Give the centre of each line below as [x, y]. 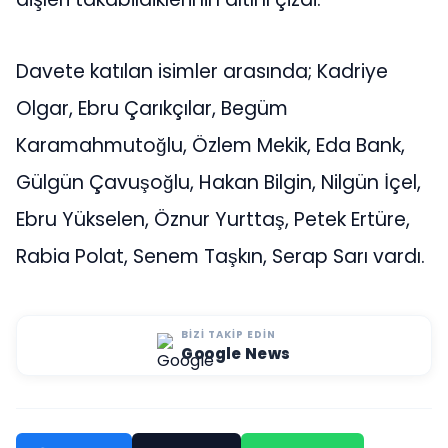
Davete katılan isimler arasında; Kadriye [202, 71]
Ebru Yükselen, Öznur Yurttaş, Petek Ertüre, [213, 219]
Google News [236, 353]
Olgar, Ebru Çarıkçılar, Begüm [152, 108]
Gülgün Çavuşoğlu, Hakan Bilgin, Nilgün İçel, [218, 182]
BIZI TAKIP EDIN [229, 334]
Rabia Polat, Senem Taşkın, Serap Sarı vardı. [220, 256]
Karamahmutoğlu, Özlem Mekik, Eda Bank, [210, 145]
